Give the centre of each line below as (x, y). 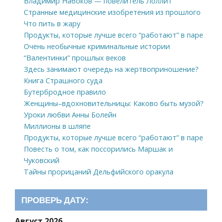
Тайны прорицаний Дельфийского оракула (98, 171)
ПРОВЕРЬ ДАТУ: (55, 200)
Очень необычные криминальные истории (97, 46)
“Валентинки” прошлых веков (75, 57)
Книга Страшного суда (63, 80)
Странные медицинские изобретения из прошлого (112, 12)
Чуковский (41, 160)
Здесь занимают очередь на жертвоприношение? (111, 69)
